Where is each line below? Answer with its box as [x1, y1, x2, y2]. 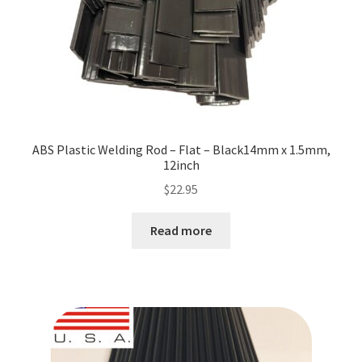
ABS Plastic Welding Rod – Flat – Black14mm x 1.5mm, [32, 141, 330, 158]
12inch [162, 156, 200, 173]
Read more [150, 222, 212, 239]
